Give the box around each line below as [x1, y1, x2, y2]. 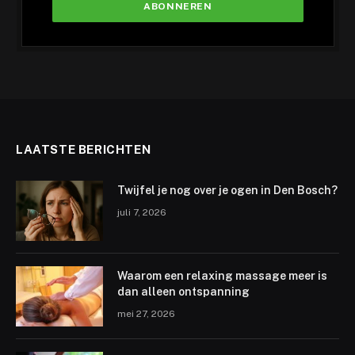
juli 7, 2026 [117, 206, 166, 218]
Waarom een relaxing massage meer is [117, 269, 327, 282]
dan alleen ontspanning [117, 284, 250, 298]
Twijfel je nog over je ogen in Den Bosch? [117, 183, 338, 197]
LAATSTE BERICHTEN [16, 142, 151, 156]
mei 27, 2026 [117, 307, 175, 319]
